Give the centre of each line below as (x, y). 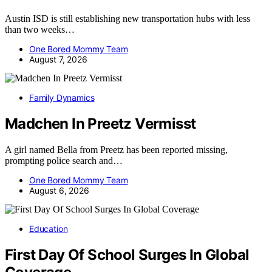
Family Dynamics (62, 97)
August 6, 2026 (59, 190)
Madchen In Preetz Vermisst (100, 123)
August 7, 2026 (58, 59)
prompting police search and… (64, 160)
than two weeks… (40, 29)
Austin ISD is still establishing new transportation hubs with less (127, 18)
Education (49, 228)
